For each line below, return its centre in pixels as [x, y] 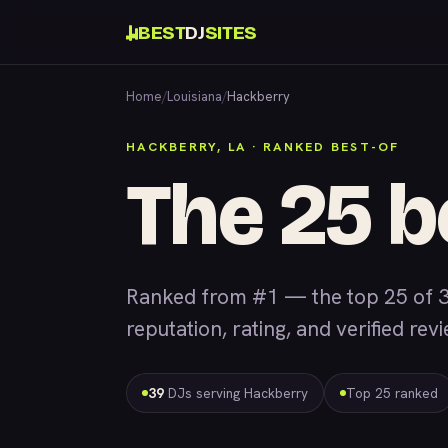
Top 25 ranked [392, 393]
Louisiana [194, 96]
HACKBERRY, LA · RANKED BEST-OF [263, 146]
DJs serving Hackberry [236, 393]
